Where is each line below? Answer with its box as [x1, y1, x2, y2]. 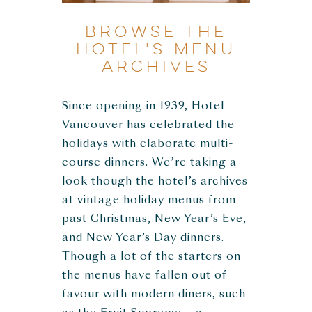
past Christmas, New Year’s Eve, [62, 214, 247, 225]
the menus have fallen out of [62, 270, 227, 281]
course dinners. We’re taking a [62, 157, 237, 169]
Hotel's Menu [76, 42, 236, 57]
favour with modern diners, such [62, 289, 246, 300]
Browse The [85, 25, 227, 40]
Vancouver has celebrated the [62, 120, 235, 131]
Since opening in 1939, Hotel [62, 101, 224, 112]
